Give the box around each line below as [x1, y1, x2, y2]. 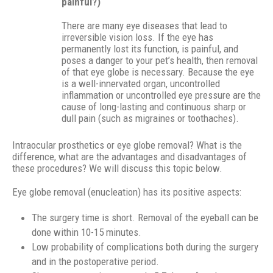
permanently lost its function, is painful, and [62, 43, 238, 55]
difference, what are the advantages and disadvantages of [12, 151, 247, 163]
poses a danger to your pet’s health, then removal [62, 54, 258, 67]
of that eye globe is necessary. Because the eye [62, 66, 254, 79]
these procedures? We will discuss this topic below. [12, 162, 222, 175]
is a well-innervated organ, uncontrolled [62, 77, 220, 90]
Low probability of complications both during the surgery [32, 241, 258, 253]
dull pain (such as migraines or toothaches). [62, 112, 239, 125]
